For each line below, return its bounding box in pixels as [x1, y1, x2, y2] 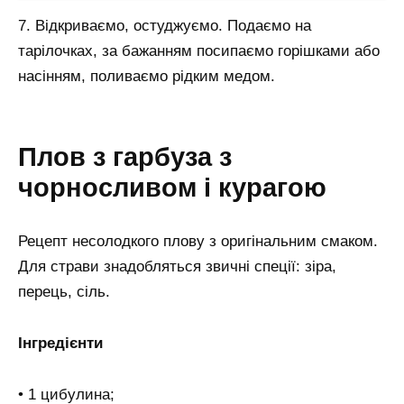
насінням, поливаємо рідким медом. [18, 68, 275, 86]
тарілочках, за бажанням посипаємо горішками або [18, 42, 380, 60]
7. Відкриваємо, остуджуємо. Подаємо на [18, 17, 311, 35]
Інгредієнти [18, 334, 103, 352]
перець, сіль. [18, 282, 110, 300]
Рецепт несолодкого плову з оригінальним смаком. [18, 232, 378, 250]
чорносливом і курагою [18, 172, 326, 202]
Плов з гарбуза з [18, 142, 232, 171]
